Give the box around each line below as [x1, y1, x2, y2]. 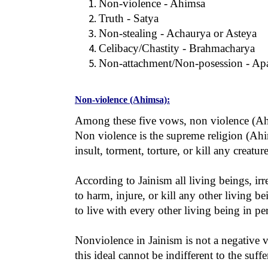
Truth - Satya [99, 12, 159, 25]
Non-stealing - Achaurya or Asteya [99, 27, 257, 39]
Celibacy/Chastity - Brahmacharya [99, 42, 255, 54]
